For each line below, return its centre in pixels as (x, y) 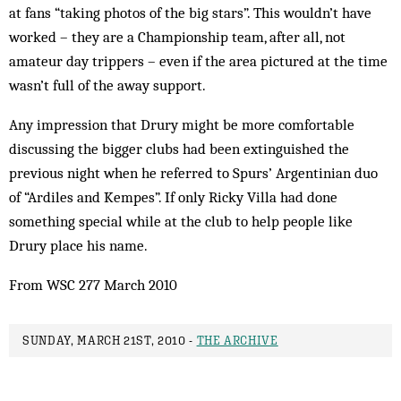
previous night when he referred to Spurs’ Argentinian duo (193, 173)
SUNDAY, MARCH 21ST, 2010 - (110, 341)
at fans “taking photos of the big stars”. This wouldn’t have (190, 13)
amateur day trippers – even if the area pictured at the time (198, 61)
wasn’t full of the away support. (107, 85)
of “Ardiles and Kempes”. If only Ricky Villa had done (173, 197)
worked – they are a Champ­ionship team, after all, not (177, 37)
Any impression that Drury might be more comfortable (182, 124)
